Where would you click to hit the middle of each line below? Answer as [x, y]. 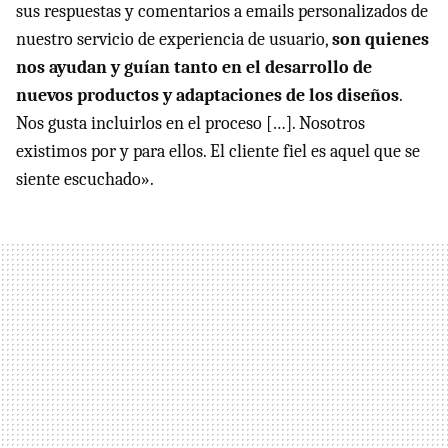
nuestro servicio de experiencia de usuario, [174, 39]
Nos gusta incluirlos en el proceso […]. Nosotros [190, 123]
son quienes [380, 39]
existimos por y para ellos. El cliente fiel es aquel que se [218, 151]
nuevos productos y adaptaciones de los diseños [207, 95]
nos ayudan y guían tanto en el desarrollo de [194, 67]
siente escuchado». [85, 179]
